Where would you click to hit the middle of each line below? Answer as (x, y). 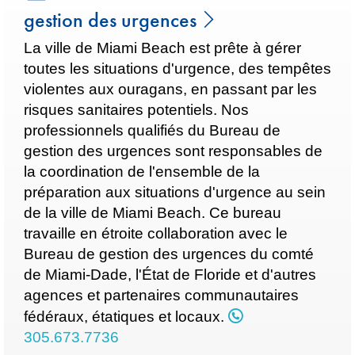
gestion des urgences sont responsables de (173, 151)
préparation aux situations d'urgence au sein (175, 192)
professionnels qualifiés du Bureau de (152, 130)
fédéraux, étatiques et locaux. (126, 317)
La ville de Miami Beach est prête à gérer (162, 48)
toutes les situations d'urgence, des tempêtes (177, 69)
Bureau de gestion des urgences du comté (169, 254)
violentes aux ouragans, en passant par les (170, 89)
